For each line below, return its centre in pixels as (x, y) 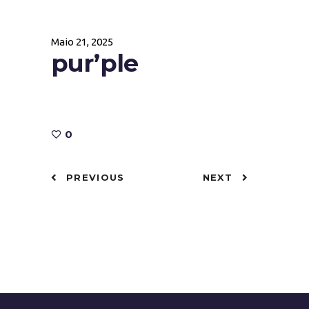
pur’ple (94, 63)
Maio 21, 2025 (82, 42)
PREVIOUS (96, 177)
